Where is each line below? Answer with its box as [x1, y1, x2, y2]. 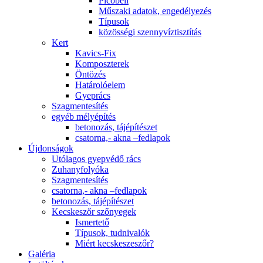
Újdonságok [28, 143, 73, 153]
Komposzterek [75, 58, 129, 69]
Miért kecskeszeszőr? [75, 238, 154, 248]
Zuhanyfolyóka [52, 164, 109, 174]
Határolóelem [75, 79, 125, 90]
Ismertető [75, 217, 109, 227]
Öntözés [75, 69, 106, 79]
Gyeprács [75, 90, 110, 100]
